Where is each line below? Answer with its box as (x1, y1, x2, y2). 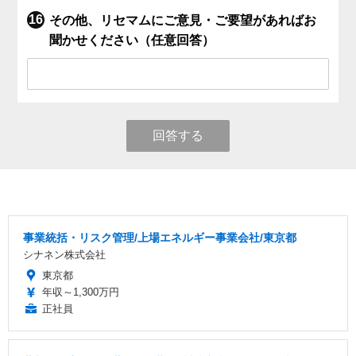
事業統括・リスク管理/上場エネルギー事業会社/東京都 (23, 230, 296, 244)
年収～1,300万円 (42, 285, 119, 298)
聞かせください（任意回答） (49, 33, 215, 47)
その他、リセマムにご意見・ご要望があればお (49, 13, 317, 27)
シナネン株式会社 (23, 248, 106, 261)
